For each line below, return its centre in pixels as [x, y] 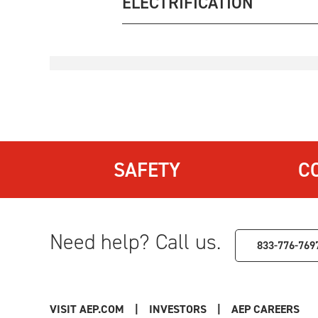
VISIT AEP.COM [87, 309]
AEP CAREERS [265, 309]
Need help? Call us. [135, 242]
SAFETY [147, 169]
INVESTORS [178, 309]
